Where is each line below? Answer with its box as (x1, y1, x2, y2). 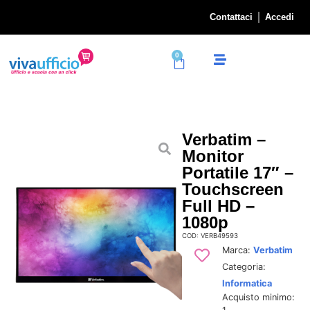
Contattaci (210, 12, 253, 22)
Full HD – (181, 196, 255, 215)
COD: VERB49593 (181, 231, 238, 239)
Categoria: (221, 261, 266, 272)
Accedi (265, 12, 294, 22)
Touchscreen (181, 179, 284, 199)
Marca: (221, 244, 253, 255)
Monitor (181, 146, 244, 165)
